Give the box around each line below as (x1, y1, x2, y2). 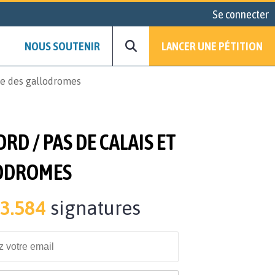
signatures (45, 196, 141, 220)
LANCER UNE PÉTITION (161, 39, 263, 53)
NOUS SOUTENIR (25, 39, 100, 53)
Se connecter (212, 7, 269, 21)
